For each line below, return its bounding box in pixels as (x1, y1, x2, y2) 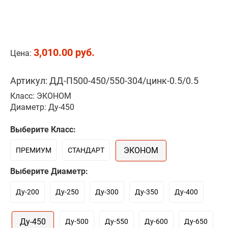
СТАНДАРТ (68, 146, 104, 154)
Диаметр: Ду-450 (10, 102, 74, 112)
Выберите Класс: (10, 125, 76, 134)
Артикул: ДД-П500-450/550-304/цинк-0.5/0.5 (10, 75, 198, 86)
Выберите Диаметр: (10, 166, 88, 176)
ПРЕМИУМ (16, 146, 51, 154)
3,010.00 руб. (34, 46, 95, 59)
